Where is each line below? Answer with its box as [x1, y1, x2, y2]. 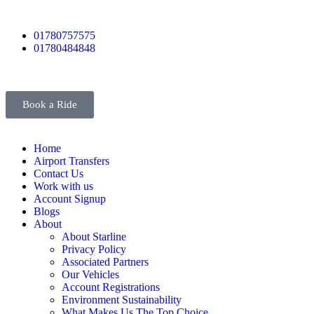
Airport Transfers [34, 155, 109, 167]
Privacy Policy [62, 243, 126, 255]
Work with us [34, 180, 93, 192]
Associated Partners [62, 256, 149, 268]
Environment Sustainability [62, 294, 182, 306]
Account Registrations [62, 281, 160, 293]
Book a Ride [22, 99, 77, 110]
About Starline [62, 231, 126, 243]
